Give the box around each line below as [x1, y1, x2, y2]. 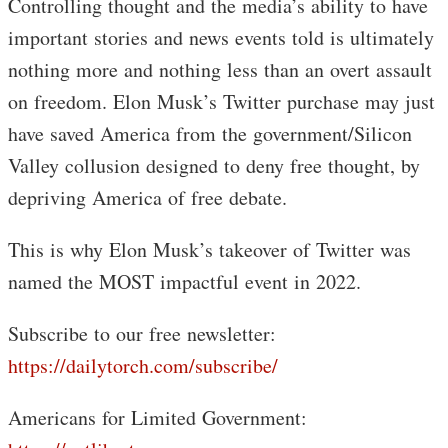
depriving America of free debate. [8, 184, 295, 211]
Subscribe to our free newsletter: [8, 320, 276, 347]
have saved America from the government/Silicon [8, 120, 412, 147]
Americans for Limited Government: [8, 404, 307, 431]
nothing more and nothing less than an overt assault [8, 56, 432, 83]
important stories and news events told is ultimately [8, 24, 434, 51]
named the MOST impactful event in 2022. [8, 268, 361, 295]
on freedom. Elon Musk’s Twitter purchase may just [8, 88, 435, 115]
